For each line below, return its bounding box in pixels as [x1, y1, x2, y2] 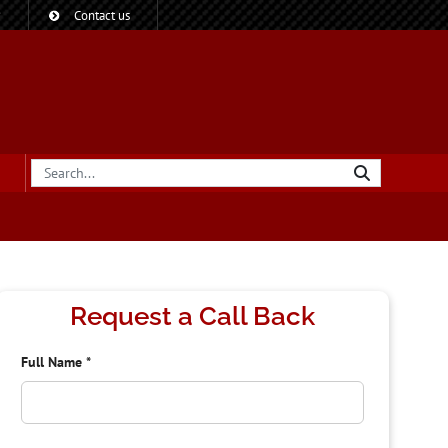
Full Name [21, 353, 87, 371]
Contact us [74, 7, 130, 24]
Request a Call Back [70, 301, 316, 331]
